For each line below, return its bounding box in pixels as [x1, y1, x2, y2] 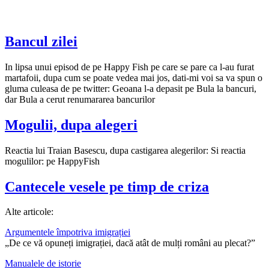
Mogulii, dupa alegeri [5, 116, 138, 133]
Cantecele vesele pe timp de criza [5, 178, 209, 195]
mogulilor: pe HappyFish [5, 156, 100, 166]
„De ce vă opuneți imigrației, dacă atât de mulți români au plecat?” [5, 238, 255, 249]
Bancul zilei [5, 33, 77, 49]
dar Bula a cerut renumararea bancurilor [5, 94, 155, 104]
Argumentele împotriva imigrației [5, 227, 130, 238]
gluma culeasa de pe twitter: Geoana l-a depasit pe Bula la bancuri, [5, 83, 256, 94]
